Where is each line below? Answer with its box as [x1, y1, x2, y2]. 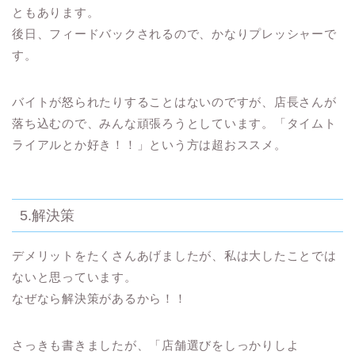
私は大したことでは [223, 248, 337, 262]
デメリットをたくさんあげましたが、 [12, 248, 224, 262]
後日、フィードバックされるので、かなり [12, 27, 250, 41]
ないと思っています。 [12, 269, 137, 284]
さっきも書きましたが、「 [12, 338, 162, 352]
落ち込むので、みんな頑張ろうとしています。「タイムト [12, 116, 337, 131]
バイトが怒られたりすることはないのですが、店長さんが [12, 95, 337, 109]
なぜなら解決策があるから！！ [12, 291, 187, 305]
